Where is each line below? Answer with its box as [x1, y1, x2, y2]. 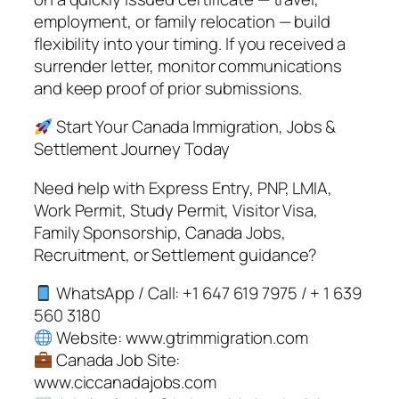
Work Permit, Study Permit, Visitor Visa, [34, 198, 318, 222]
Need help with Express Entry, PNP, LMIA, [34, 175, 332, 199]
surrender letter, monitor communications [34, 53, 342, 77]
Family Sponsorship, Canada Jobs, [34, 220, 286, 244]
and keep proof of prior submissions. [34, 76, 303, 100]
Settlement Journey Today [34, 137, 230, 161]
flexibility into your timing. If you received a [34, 31, 346, 55]
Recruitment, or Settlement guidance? [34, 242, 318, 266]
